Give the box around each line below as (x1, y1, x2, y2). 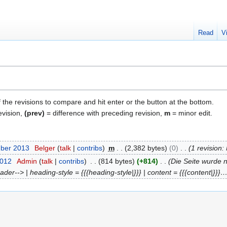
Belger (34, 143, 55, 152)
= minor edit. (170, 109, 212, 118)
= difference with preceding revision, (45, 109, 164, 118)
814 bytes (100, 157, 132, 166)
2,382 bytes (127, 143, 165, 152)
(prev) (24, 109, 45, 118)
